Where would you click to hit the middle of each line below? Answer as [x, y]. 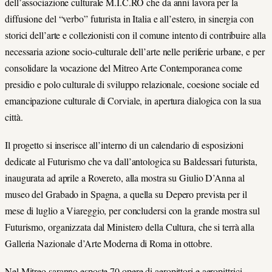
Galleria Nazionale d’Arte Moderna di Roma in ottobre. [109, 243]
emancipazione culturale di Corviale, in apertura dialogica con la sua [133, 100]
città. [14, 117]
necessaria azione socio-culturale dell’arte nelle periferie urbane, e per [135, 51]
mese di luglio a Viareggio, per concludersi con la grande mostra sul [133, 210]
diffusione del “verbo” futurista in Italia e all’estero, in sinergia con [129, 18]
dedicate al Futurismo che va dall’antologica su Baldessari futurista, [131, 161]
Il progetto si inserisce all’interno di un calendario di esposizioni [124, 144]
